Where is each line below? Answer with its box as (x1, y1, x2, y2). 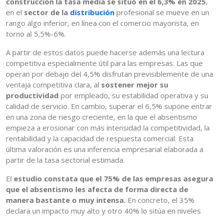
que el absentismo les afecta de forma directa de (6, 184, 188, 195)
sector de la (24, 7, 70, 18)
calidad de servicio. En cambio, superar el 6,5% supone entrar (6, 101, 212, 111)
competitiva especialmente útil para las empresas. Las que (6, 58, 203, 68)
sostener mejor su (101, 80, 168, 90)
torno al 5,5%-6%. (6, 29, 66, 39)
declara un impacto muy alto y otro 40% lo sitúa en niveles (6, 206, 201, 216)
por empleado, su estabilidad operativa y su (61, 90, 208, 101)
